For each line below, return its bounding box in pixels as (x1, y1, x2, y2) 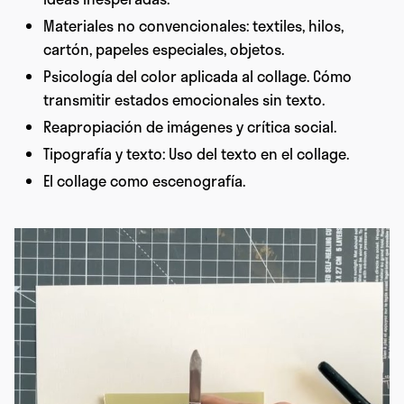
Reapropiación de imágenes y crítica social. (43, 115, 336, 139)
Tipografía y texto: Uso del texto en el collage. (43, 142, 349, 166)
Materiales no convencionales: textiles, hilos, (43, 14, 344, 38)
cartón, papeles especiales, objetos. (43, 38, 284, 61)
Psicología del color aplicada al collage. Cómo (43, 65, 352, 88)
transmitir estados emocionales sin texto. (43, 88, 325, 112)
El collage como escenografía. (43, 170, 245, 193)
